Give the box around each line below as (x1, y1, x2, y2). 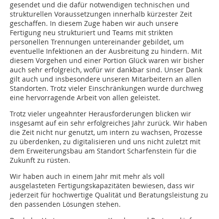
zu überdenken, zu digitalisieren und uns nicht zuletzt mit (10, 137, 200, 147)
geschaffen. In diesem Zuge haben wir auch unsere (10, 19, 178, 28)
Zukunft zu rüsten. (10, 155, 70, 165)
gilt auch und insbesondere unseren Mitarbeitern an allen (10, 74, 201, 84)
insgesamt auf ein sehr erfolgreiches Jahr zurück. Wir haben (10, 118, 207, 128)
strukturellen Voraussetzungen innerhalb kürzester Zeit (10, 9, 192, 19)
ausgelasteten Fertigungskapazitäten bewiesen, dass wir (10, 181, 195, 191)
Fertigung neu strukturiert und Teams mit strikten (10, 28, 173, 38)
